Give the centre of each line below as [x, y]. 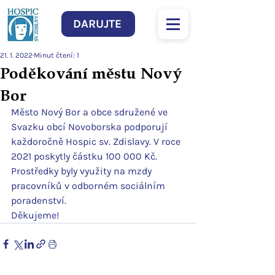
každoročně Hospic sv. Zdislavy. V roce [97, 141]
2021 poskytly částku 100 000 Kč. [84, 156]
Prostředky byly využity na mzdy [83, 171]
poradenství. [39, 200]
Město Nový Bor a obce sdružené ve [91, 112]
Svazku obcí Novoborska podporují [91, 127]
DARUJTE [97, 24]
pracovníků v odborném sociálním [89, 186]
